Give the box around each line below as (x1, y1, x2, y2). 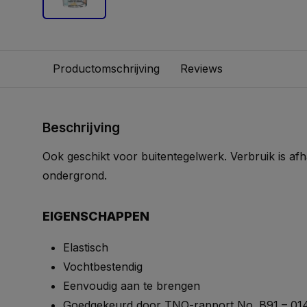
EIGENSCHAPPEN (42, 209, 149, 223)
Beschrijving (42, 119, 120, 136)
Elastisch (63, 241, 108, 254)
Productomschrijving (53, 62, 160, 75)
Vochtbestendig (63, 260, 143, 273)
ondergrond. (42, 169, 107, 182)
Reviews (180, 62, 223, 75)
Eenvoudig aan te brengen (63, 279, 200, 293)
